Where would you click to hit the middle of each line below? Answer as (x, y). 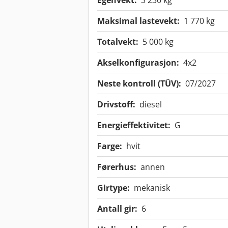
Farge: (110, 146)
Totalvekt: (118, 42)
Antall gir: (117, 209)
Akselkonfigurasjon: (138, 63)
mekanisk (152, 188)
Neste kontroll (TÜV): (139, 84)
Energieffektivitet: (134, 125)
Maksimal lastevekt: (138, 21)
